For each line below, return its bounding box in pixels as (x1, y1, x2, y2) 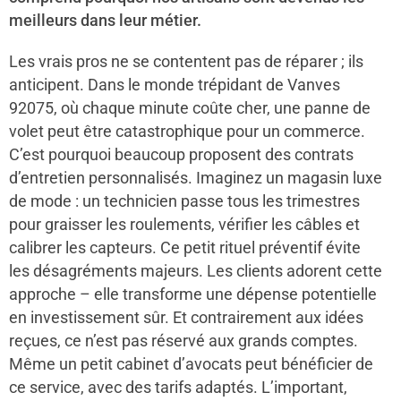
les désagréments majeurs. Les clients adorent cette (9, 261, 382, 280)
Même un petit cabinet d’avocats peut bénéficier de (9, 354, 373, 373)
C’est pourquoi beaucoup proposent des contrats (9, 145, 354, 164)
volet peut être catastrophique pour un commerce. (9, 122, 365, 141)
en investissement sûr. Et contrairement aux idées (9, 308, 363, 327)
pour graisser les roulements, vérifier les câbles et (9, 215, 360, 234)
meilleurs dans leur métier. (9, 11, 201, 30)
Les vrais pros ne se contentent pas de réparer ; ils (9, 52, 363, 71)
